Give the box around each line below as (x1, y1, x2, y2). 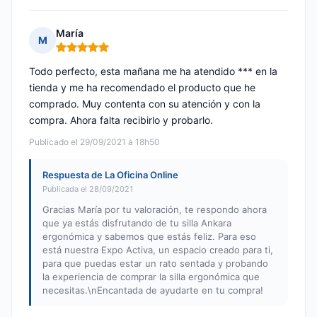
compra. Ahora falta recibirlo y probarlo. (29, 114, 213, 127)
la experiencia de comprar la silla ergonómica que (42, 271, 260, 283)
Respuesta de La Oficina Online (42, 169, 178, 181)
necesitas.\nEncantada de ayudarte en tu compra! (42, 284, 263, 296)
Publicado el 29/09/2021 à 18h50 (29, 137, 160, 148)
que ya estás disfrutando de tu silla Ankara (42, 217, 231, 229)
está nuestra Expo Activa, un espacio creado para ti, (42, 244, 273, 256)
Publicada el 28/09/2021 (42, 184, 133, 195)
